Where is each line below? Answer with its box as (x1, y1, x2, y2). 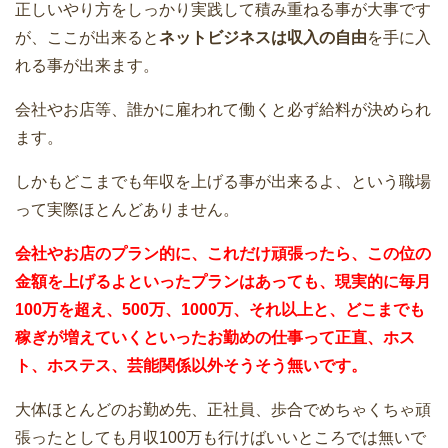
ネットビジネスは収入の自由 (159, 28, 367, 46)
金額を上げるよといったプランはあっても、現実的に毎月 (15, 272, 431, 290)
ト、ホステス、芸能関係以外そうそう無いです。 (15, 356, 367, 374)
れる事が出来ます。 (15, 56, 159, 74)
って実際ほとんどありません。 (15, 200, 239, 218)
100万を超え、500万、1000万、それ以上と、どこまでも (15, 300, 425, 318)
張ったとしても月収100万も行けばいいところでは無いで (15, 428, 426, 446)
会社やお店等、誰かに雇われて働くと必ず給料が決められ (15, 100, 431, 118)
